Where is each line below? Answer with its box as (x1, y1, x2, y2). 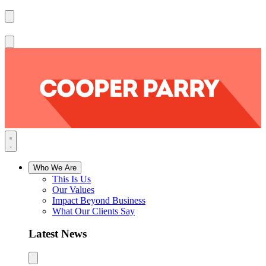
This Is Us (52, 173, 91, 184)
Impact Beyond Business (52, 195, 145, 205)
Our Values (52, 184, 94, 195)
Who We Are (33, 163, 77, 172)
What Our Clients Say (52, 205, 135, 216)
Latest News (28, 227, 87, 240)
